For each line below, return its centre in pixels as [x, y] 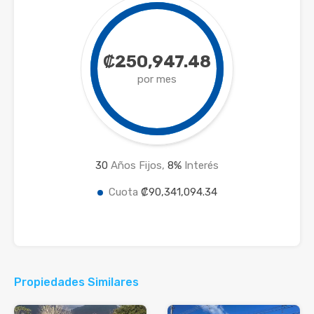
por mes [157, 79]
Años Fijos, [138, 165]
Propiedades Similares [76, 282]
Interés [200, 165]
